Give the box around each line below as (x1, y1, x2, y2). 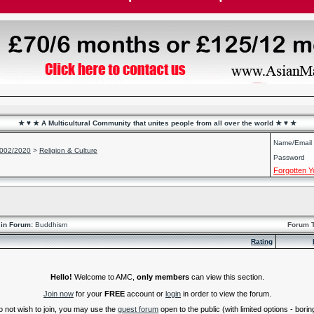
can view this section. (189, 272, 264, 281)
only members (137, 272, 189, 281)
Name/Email (273, 139, 312, 146)
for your (74, 289, 104, 298)
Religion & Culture (39, 146, 97, 154)
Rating (251, 238, 273, 245)
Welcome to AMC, (72, 272, 137, 281)
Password (273, 153, 305, 161)
